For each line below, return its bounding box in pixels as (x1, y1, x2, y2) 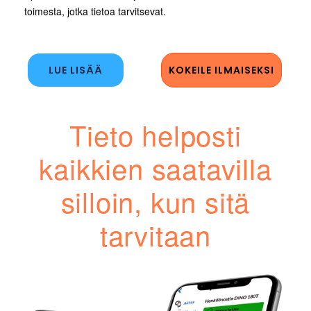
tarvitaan (99, 215, 212, 255)
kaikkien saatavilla (39, 148, 272, 188)
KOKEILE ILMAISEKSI (168, 63, 274, 78)
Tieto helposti (69, 115, 242, 155)
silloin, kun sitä (60, 181, 251, 221)
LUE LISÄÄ (49, 63, 103, 78)
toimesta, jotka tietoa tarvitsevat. (24, 4, 169, 19)
